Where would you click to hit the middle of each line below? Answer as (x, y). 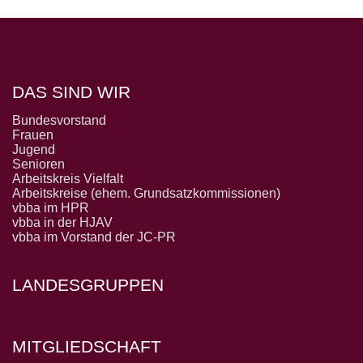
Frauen (33, 135)
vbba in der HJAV (62, 223)
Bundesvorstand (59, 121)
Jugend (34, 150)
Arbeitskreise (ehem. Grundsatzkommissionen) (146, 194)
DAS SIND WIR (71, 92)
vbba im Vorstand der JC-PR (94, 237)
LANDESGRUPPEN (88, 285)
